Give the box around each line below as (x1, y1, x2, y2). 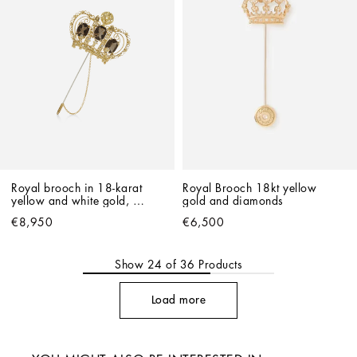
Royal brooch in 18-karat (11, 182, 142, 194)
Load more (151, 294, 206, 306)
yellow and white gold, (11, 194, 129, 206)
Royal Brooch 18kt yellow (182, 182, 316, 194)
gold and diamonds (182, 194, 284, 206)
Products (194, 258, 242, 270)
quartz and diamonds (11, 207, 122, 219)
